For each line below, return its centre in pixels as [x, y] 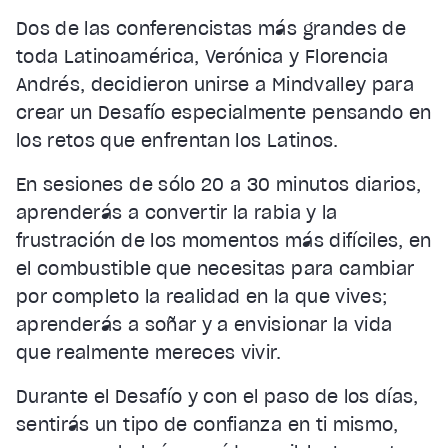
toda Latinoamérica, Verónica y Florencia [202, 56]
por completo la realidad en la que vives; [202, 296]
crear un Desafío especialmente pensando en [224, 112]
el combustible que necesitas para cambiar [215, 268]
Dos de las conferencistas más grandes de [211, 28]
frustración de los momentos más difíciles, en [224, 240]
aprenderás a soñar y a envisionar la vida [204, 324]
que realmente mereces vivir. [149, 352]
